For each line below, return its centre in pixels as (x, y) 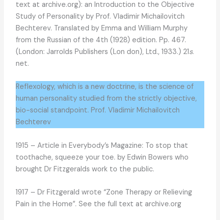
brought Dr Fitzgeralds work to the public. (85, 169)
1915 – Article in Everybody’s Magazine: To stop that (102, 145)
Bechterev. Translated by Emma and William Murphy (101, 28)
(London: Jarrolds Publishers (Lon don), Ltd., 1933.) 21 (102, 52)
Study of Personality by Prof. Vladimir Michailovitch (100, 16)
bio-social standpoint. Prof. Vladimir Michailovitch (97, 110)
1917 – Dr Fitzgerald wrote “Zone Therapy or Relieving (104, 192)
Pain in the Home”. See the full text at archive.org (98, 204)
